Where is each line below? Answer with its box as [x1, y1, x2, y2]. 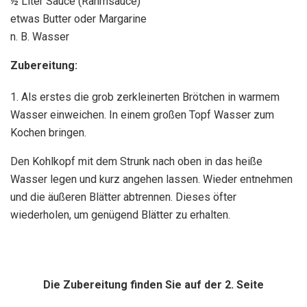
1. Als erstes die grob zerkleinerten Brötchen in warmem [10, 90, 280, 103]
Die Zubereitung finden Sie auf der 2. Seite [43, 278, 264, 291]
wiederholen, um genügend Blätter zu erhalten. [10, 208, 230, 221]
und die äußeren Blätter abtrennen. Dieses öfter [10, 190, 236, 204]
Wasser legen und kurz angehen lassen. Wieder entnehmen [10, 172, 293, 186]
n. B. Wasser [10, 29, 69, 43]
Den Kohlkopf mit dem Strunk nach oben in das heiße [10, 154, 262, 168]
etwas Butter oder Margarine [10, 12, 147, 25]
